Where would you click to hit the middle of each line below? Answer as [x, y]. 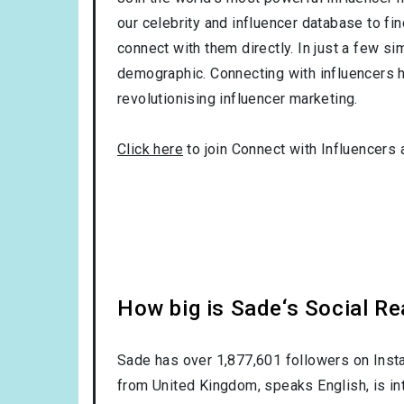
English [342, 385]
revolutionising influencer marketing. [238, 98]
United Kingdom [205, 385]
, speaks [288, 385]
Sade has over [167, 360]
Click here [151, 149]
